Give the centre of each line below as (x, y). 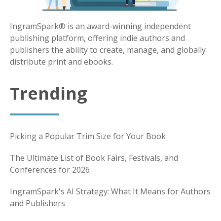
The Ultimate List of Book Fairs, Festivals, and (94, 158)
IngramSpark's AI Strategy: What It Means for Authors (110, 191)
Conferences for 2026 (50, 169)
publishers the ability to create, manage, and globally (108, 50)
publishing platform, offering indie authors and (97, 38)
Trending (49, 93)
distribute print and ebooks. (61, 61)
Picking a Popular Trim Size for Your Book (88, 136)
